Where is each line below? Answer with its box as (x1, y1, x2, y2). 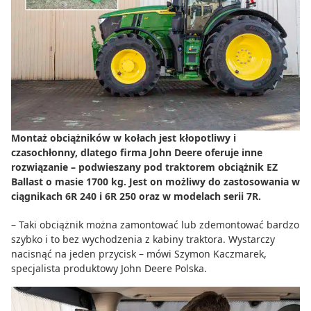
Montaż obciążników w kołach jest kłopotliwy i (11, 131, 236, 144)
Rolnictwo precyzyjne (36, 30, 147, 46)
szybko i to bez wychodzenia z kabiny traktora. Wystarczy (11, 232, 275, 246)
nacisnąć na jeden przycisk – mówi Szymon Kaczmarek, (11, 246, 267, 260)
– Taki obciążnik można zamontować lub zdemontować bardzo (11, 217, 299, 231)
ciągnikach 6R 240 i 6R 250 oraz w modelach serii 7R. (11, 189, 261, 203)
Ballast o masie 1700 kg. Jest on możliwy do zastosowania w (11, 174, 300, 188)
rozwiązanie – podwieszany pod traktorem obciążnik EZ (11, 160, 278, 174)
